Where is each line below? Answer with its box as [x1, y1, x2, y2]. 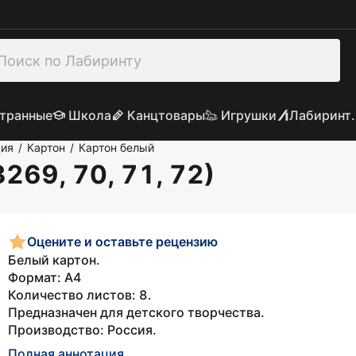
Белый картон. [8, 252, 100, 268]
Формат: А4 [8, 269, 82, 285]
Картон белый [79, 141, 154, 154]
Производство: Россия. [8, 322, 157, 338]
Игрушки [220, 107, 277, 123]
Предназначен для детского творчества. [8, 304, 265, 320]
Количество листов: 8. [8, 287, 152, 303]
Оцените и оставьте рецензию [27, 233, 218, 250]
